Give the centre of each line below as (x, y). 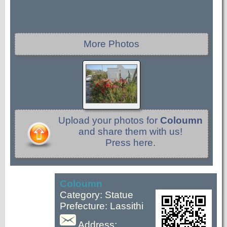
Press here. (130, 143)
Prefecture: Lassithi (102, 206)
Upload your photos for (109, 120)
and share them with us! (130, 131)
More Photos (111, 44)
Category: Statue (97, 195)
